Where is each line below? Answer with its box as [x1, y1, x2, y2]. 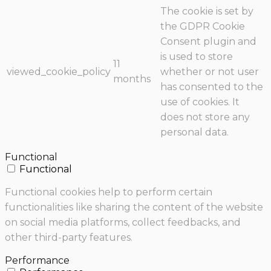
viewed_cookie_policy [7, 66, 111, 78]
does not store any [160, 111, 250, 123]
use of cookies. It [160, 96, 240, 108]
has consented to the [160, 81, 263, 93]
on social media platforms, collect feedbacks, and [5, 217, 241, 229]
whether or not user [160, 66, 259, 78]
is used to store [160, 51, 233, 63]
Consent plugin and [160, 36, 256, 48]
